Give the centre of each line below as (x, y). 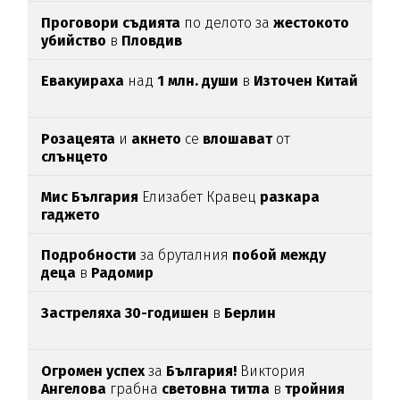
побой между (278, 255)
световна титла (218, 389)
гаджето (71, 215)
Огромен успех (93, 371)
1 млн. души (200, 81)
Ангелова (76, 389)
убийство (76, 41)
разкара (290, 197)
